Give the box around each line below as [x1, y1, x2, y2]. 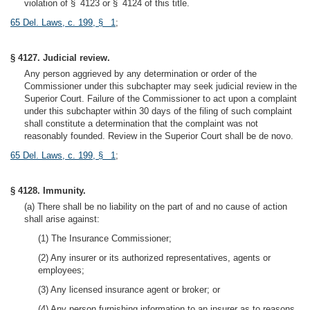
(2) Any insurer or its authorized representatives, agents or [38, 253, 271, 263]
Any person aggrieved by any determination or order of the [24, 69, 257, 79]
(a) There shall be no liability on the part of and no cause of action [24, 201, 287, 212]
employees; [38, 265, 84, 275]
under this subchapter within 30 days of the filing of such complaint [24, 106, 292, 116]
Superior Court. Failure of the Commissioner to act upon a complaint [24, 93, 297, 104]
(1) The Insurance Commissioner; [38, 233, 172, 244]
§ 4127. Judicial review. [10, 53, 110, 63]
